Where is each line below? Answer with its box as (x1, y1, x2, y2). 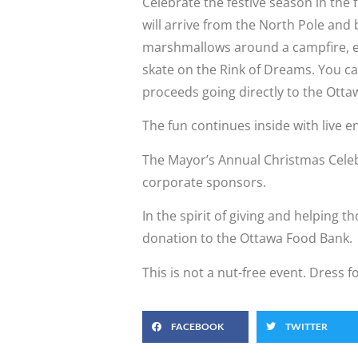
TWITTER (285, 320, 328, 332)
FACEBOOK (171, 320, 224, 332)
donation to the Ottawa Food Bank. (142, 229, 352, 248)
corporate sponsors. (142, 173, 266, 191)
